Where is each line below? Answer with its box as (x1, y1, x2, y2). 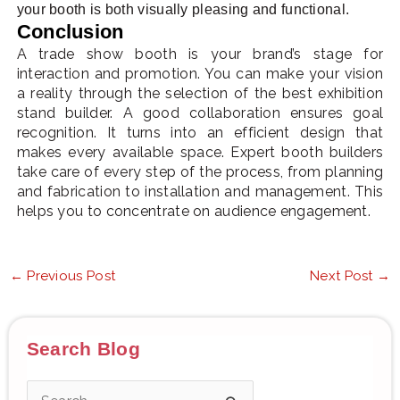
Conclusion (16, 21, 124, 44)
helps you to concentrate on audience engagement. (16, 203, 371, 221)
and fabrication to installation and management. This (16, 183, 384, 201)
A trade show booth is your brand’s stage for (16, 46, 384, 63)
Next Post (310, 267, 378, 284)
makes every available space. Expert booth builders (16, 144, 384, 162)
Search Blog (26, 337, 140, 359)
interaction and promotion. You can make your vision (16, 65, 384, 83)
